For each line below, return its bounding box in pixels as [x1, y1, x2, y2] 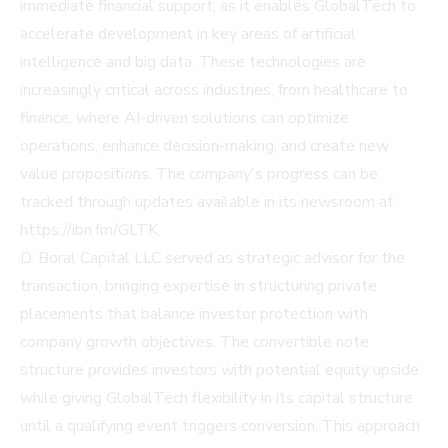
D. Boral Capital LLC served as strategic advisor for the [20, 247, 405, 270]
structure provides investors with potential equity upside [20, 359, 419, 382]
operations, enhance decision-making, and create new [20, 135, 389, 158]
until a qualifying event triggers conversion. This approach [20, 415, 420, 438]
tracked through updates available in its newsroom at [20, 191, 394, 214]
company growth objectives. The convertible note [20, 331, 369, 354]
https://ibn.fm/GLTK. [20, 219, 161, 242]
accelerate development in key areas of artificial [20, 23, 356, 46]
